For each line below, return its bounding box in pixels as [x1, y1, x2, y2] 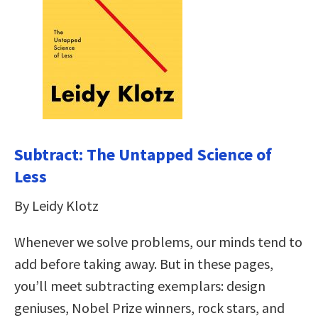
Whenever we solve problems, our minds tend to [14, 232, 302, 251]
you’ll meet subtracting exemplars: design [14, 276, 265, 295]
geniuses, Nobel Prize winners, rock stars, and [14, 298, 285, 317]
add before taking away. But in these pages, [14, 254, 273, 273]
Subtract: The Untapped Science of [14, 143, 272, 165]
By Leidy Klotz [14, 196, 99, 214]
